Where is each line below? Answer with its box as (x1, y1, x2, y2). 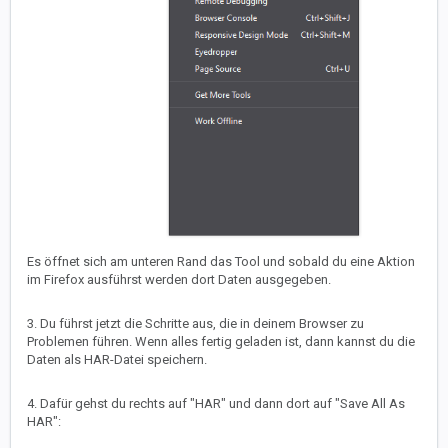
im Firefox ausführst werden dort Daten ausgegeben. (27, 271, 331, 287)
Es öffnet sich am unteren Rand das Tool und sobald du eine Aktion (27, 253, 415, 269)
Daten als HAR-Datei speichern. (27, 351, 207, 367)
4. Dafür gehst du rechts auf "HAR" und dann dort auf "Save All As (27, 395, 405, 411)
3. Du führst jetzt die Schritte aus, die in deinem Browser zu (27, 315, 364, 331)
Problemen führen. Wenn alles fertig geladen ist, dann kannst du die (27, 333, 415, 349)
